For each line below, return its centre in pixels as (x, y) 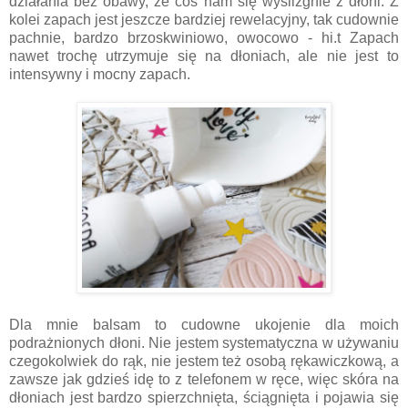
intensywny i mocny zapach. (100, 74)
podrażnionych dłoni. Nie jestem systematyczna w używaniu (204, 342)
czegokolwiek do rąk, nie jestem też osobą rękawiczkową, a (204, 361)
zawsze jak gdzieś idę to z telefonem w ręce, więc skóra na (204, 379)
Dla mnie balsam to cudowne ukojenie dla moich (204, 324)
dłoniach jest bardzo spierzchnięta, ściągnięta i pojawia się (204, 397)
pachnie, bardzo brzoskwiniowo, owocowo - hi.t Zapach (204, 37)
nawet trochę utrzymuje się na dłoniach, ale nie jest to (204, 56)
